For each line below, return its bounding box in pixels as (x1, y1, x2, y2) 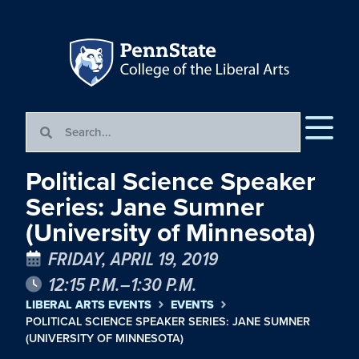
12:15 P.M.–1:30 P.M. (48, 270, 197, 298)
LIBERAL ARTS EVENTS (26, 296, 151, 314)
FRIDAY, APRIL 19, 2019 (48, 244, 218, 272)
